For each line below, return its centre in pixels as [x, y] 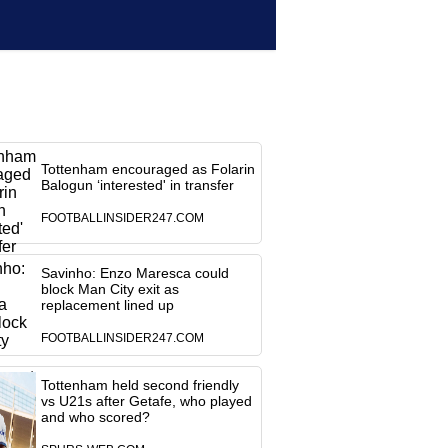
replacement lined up [107, 305]
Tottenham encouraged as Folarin [147, 169]
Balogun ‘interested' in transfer [137, 185]
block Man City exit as [109, 289]
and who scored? [95, 417]
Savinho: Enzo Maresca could [134, 273]
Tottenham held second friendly [139, 385]
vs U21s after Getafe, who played [146, 401]
